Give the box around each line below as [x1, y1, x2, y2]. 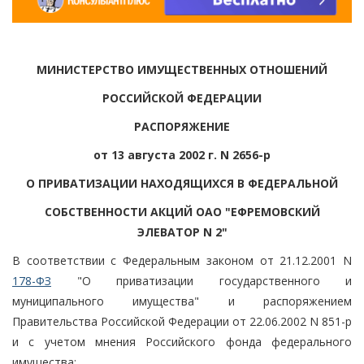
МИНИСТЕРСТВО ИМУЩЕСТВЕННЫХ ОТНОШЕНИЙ [37, 61, 327, 77]
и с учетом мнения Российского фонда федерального [12, 333, 352, 349]
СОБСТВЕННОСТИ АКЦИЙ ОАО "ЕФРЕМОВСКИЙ [44, 203, 320, 219]
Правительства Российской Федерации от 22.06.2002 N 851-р [12, 313, 352, 329]
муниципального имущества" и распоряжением [12, 292, 352, 309]
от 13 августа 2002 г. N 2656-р [93, 146, 271, 162]
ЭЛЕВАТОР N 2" [136, 223, 227, 240]
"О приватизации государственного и [51, 272, 352, 288]
